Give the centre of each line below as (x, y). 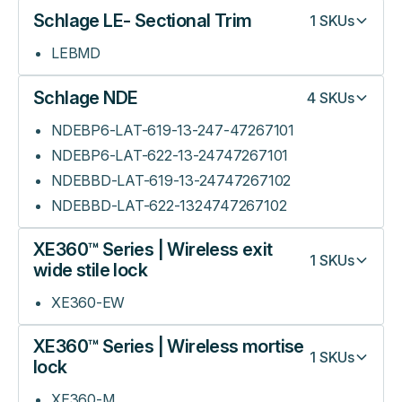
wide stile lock (91, 270)
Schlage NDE (86, 97)
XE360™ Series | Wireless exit (153, 249)
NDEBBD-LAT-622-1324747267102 (169, 205)
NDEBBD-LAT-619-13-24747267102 (171, 180)
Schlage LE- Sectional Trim (143, 20)
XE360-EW (88, 302)
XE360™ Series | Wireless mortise (169, 346)
